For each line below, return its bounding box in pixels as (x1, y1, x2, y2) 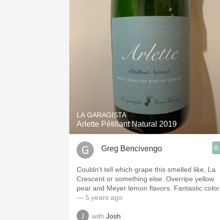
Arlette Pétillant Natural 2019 (77, 120, 177, 128)
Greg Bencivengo (101, 144, 162, 153)
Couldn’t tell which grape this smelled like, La (77, 165, 216, 173)
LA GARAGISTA (77, 111, 126, 119)
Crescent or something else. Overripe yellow (77, 175, 214, 183)
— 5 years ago (77, 193, 122, 201)
